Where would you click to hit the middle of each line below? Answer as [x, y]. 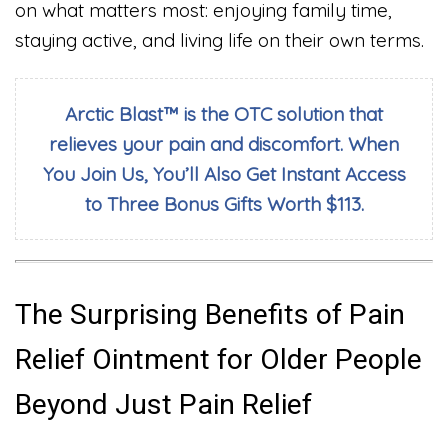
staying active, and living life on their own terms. [219, 39]
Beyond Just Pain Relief [163, 404]
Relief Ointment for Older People [218, 359]
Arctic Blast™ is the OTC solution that [224, 114]
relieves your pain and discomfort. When [224, 144]
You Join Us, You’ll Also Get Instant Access [224, 174]
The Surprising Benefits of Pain [210, 314]
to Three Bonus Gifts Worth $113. [224, 204]
